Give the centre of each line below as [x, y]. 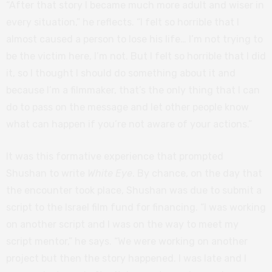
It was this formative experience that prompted [115, 156]
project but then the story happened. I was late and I [126, 258]
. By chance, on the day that [197, 173]
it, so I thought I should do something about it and [121, 73]
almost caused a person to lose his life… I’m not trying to [134, 39]
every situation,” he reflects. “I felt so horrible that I [123, 22]
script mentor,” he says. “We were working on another [127, 241]
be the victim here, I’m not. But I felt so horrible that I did [136, 56]
